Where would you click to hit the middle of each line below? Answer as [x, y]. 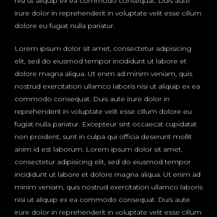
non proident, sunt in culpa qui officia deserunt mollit [103, 136]
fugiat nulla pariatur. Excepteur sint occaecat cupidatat [106, 124]
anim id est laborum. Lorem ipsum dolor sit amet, [99, 149]
